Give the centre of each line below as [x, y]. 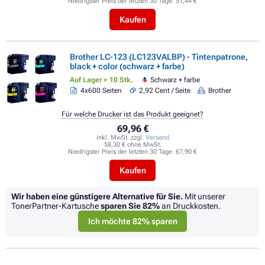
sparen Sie [122, 206]
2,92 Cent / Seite [164, 90]
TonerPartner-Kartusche [56, 206]
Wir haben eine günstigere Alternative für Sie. [97, 196]
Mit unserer [204, 196]
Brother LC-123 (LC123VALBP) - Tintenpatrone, [159, 57]
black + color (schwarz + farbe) [127, 67]
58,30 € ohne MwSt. [132, 144]
